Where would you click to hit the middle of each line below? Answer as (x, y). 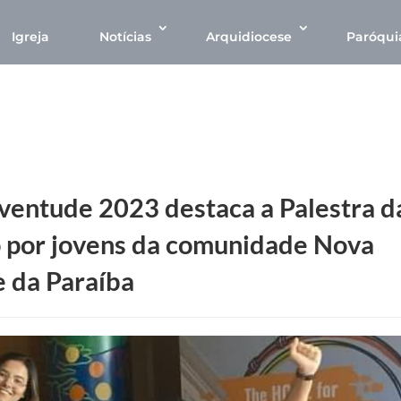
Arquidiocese (249, 37)
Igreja (30, 37)
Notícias (125, 37)
